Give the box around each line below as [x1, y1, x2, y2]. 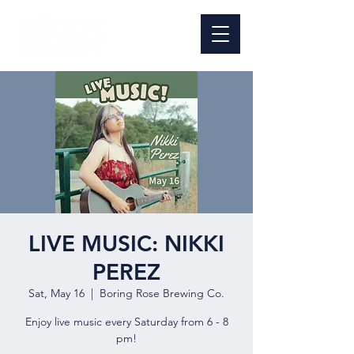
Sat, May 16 [28, 286, 85, 300]
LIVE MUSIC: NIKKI [28, 230, 224, 257]
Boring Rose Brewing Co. [100, 286, 224, 300]
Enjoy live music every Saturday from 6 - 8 [24, 314, 228, 329]
